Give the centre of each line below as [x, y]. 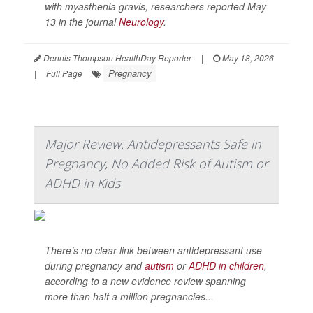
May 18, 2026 [247, 58]
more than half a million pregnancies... [129, 296]
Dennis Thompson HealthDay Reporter [116, 58]
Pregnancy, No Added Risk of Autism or [156, 163]
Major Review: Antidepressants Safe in [153, 144]
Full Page [64, 73]
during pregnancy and [95, 265]
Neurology [141, 22]
